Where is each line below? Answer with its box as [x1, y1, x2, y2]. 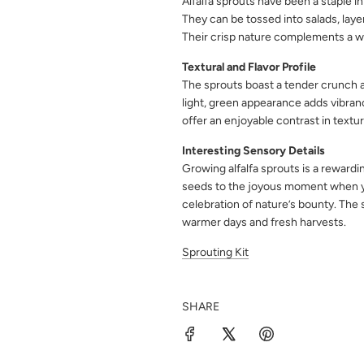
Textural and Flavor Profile [182, 60, 316, 75]
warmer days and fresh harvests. [182, 215, 346, 230]
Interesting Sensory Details [182, 144, 325, 158]
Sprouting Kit [182, 245, 249, 260]
